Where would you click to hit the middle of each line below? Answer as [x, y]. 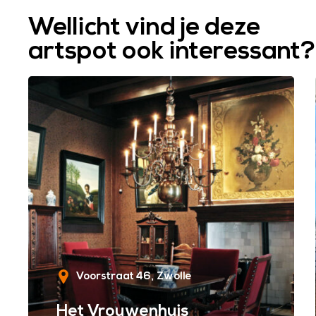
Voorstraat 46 [114, 276]
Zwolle [174, 276]
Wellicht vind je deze [144, 27]
